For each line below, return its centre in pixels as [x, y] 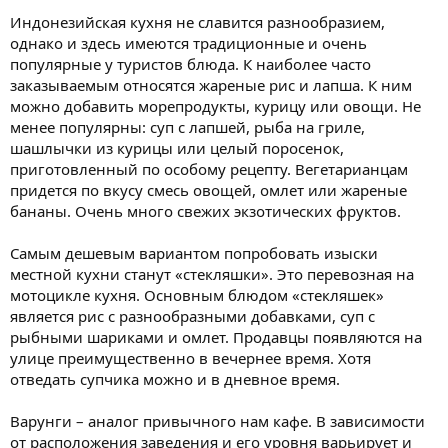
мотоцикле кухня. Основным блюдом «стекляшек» [197, 294]
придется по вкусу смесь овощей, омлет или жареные [208, 189]
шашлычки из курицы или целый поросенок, [177, 147]
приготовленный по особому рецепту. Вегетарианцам [209, 168]
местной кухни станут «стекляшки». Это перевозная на [212, 273]
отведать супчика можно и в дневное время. [175, 378]
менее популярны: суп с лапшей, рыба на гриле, [187, 126]
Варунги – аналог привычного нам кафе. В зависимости [217, 420]
